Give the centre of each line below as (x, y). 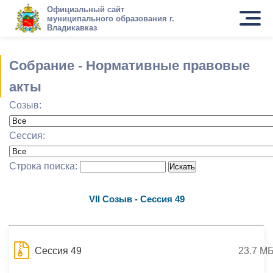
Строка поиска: (44, 166)
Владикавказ (72, 27)
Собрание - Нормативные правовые (129, 66)
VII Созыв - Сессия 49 (136, 199)
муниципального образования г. (110, 18)
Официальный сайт (85, 9)
